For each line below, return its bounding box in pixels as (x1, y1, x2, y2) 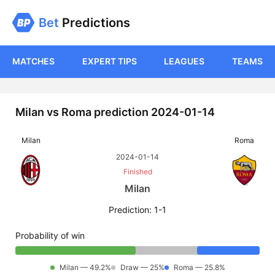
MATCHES (12, 56, 55, 67)
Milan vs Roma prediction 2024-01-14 (15, 106, 215, 119)
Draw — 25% (120, 263, 165, 273)
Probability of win (15, 230, 85, 241)
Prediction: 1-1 (109, 204, 166, 215)
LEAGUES (164, 56, 205, 67)
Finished (123, 167, 152, 177)
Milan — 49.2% (59, 263, 111, 273)
